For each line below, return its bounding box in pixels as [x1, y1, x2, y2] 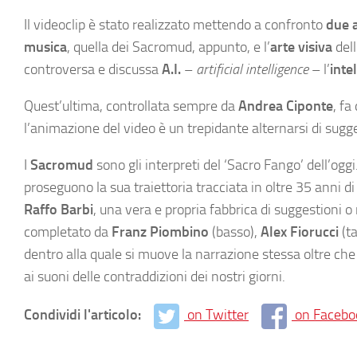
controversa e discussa [24, 61, 162, 78]
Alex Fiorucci [261, 223, 339, 241]
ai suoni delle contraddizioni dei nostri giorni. [24, 268, 285, 285]
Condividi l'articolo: [24, 306, 144, 324]
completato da [24, 223, 112, 241]
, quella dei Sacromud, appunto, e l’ [67, 38, 270, 56]
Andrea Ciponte [238, 97, 333, 115]
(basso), [209, 223, 261, 241]
